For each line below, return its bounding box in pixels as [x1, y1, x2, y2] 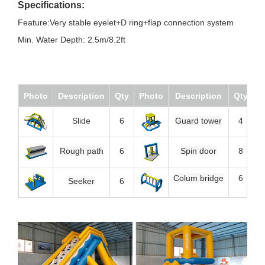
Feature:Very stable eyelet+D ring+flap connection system [18, 18, 234, 28]
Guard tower [175, 116, 222, 126]
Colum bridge [173, 173, 224, 183]
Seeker [68, 176, 95, 186]
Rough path [59, 146, 104, 156]
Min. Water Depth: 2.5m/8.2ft [18, 35, 128, 45]
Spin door [180, 146, 216, 156]
